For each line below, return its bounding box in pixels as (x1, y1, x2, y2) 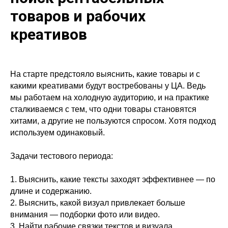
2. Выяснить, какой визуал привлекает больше (10, 198, 185, 208)
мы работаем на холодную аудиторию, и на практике (10, 93, 209, 102)
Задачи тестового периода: (10, 152, 113, 161)
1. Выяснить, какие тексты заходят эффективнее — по (10, 175, 215, 184)
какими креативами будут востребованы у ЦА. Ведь (10, 81, 206, 91)
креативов (10, 25, 87, 44)
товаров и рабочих (10, 7, 146, 25)
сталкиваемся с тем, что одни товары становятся (10, 105, 196, 114)
